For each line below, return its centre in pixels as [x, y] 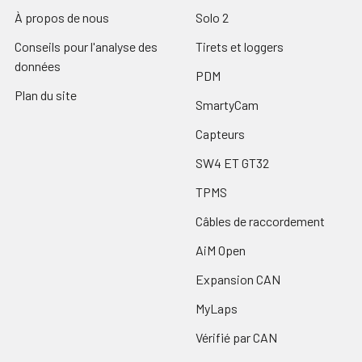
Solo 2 [212, 17]
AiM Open [221, 250]
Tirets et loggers [240, 46]
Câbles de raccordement [260, 221]
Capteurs [220, 133]
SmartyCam [227, 104]
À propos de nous [62, 17]
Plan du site [46, 95]
